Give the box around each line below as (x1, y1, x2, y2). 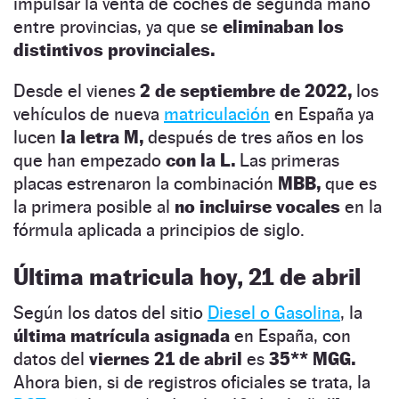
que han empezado (13, 150, 166, 172)
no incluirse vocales (175, 196, 340, 218)
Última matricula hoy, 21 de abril (13, 263, 361, 291)
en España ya (270, 103, 374, 126)
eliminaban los (223, 16, 344, 38)
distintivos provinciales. (13, 39, 219, 61)
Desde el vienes (13, 80, 140, 102)
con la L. (166, 150, 235, 172)
